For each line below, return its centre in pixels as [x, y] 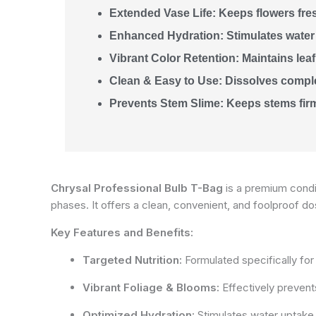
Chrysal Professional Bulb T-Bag [137, 188]
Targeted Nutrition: [132, 260]
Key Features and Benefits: [122, 232]
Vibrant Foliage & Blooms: [151, 287]
